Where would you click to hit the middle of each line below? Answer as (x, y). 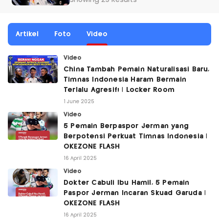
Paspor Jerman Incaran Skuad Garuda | (135, 193)
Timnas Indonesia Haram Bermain (125, 80)
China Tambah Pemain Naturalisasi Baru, (137, 69)
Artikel (27, 34)
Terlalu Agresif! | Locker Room (119, 90)
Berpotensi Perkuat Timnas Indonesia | (136, 136)
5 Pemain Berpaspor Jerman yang (126, 126)
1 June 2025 (79, 102)
